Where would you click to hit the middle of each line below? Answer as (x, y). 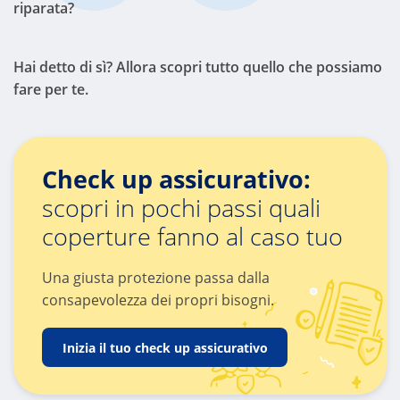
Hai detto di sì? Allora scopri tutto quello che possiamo (198, 67)
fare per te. (51, 89)
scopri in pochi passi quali (181, 207)
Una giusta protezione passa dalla (155, 277)
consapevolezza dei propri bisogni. (158, 300)
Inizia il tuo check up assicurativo (164, 347)
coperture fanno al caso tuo (192, 236)
